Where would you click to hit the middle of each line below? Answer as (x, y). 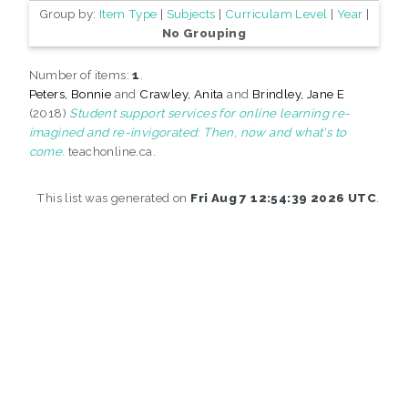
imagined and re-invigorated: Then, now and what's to (188, 132)
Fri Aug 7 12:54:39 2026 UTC (283, 197)
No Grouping (204, 32)
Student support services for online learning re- (210, 112)
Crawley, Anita (182, 93)
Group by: (69, 13)
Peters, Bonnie (70, 93)
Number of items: (81, 74)
